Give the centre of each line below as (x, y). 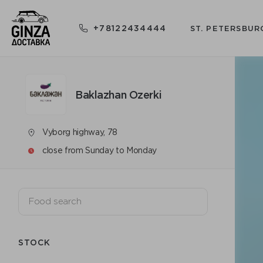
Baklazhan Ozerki (119, 94)
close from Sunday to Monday (100, 150)
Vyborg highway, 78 (80, 132)
